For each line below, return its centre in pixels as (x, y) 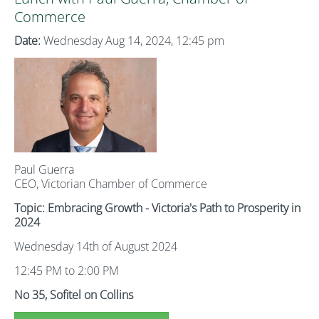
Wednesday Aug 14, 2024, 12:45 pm (132, 41)
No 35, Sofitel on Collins (74, 295)
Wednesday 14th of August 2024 (96, 246)
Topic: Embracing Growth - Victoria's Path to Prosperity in (157, 208)
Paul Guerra (44, 169)
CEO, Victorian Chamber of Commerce (111, 184)
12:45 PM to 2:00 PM (67, 271)
